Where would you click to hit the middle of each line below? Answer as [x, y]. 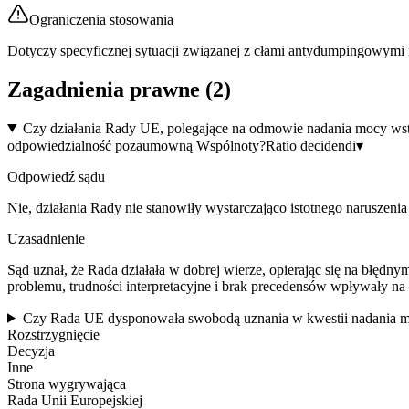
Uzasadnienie [46, 238]
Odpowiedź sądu [56, 176]
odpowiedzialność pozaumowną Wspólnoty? [136, 145]
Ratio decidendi [311, 145]
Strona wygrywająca [67, 383]
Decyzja [31, 351]
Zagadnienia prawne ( [110, 89]
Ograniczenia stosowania [101, 19]
